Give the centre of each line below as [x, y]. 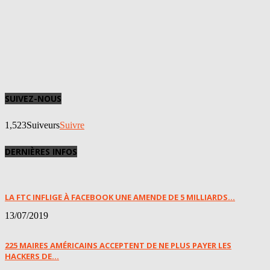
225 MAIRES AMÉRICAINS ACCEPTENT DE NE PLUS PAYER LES [118, 245]
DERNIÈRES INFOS [41, 152]
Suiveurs [43, 125]
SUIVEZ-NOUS [33, 99]
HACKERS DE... [32, 256]
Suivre [72, 125]
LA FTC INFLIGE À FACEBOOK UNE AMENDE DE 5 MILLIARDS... [120, 197]
